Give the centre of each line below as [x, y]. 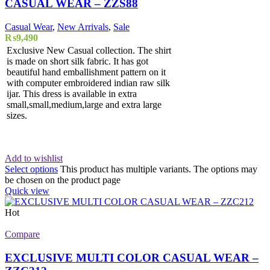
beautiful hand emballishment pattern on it [86, 72]
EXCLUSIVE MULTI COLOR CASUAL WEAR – [132, 257]
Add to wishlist [34, 159]
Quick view [27, 191]
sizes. [17, 116]
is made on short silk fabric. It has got [77, 61]
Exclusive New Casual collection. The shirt [89, 51]
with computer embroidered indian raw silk [88, 83]
